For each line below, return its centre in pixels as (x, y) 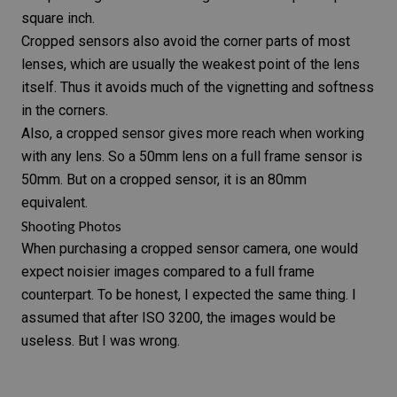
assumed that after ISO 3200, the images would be (179, 318)
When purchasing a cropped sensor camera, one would (190, 249)
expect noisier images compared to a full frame (168, 272)
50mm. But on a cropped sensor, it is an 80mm (164, 180)
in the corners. (65, 111)
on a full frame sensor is (285, 157)
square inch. (58, 19)
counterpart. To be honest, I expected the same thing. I (189, 295)
